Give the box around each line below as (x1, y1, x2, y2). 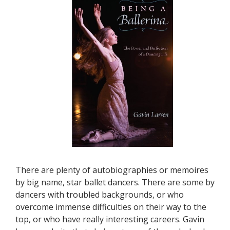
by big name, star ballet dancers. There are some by (15, 177, 215, 188)
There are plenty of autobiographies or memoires (15, 164, 208, 176)
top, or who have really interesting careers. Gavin (15, 214, 204, 225)
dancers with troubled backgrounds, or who (15, 189, 184, 201)
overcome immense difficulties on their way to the (15, 201, 206, 213)
